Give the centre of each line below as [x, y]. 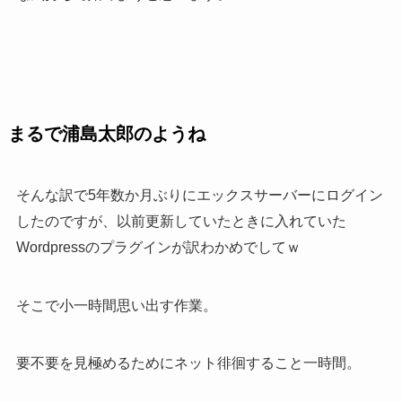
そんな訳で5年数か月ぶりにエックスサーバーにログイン [199, 195]
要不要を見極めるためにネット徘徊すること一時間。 [188, 363]
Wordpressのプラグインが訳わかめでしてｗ [158, 247]
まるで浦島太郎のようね [106, 134]
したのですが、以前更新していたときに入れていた [181, 221]
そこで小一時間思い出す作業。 [116, 305]
